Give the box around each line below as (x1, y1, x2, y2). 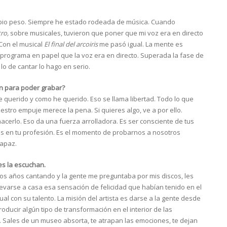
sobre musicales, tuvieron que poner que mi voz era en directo (9, 28, 203, 38)
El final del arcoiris (44, 40, 98, 49)
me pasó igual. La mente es (98, 40, 183, 49)
